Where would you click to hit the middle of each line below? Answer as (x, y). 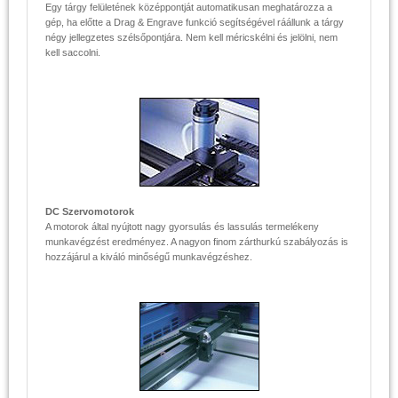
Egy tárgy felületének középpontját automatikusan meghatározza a (189, 7)
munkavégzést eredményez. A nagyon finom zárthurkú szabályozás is (197, 242)
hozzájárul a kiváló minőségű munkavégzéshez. (149, 257)
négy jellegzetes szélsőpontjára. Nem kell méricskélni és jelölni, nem (191, 37)
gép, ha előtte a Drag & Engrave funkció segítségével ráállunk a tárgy (195, 22)
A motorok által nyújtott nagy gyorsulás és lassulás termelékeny (182, 227)
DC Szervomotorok (90, 211)
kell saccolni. (73, 52)
